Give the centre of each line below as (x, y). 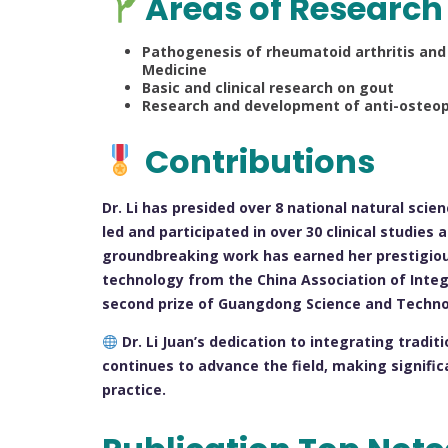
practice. (134, 390)
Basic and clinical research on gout (268, 87)
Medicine (174, 69)
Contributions (257, 162)
